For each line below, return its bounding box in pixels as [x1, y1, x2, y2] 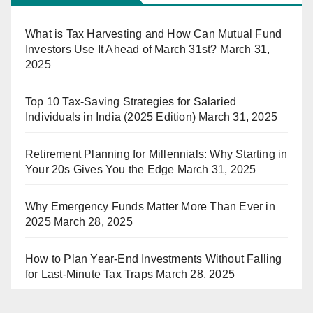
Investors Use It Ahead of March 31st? [25, 43, 217, 56]
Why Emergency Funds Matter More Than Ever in [25, 201, 275, 213]
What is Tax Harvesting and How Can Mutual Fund [25, 28, 282, 41]
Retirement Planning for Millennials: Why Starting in [25, 148, 288, 161]
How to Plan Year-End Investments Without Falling [25, 253, 282, 265]
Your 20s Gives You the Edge [25, 163, 175, 176]
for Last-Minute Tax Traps [25, 268, 153, 281]
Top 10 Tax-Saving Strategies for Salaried [25, 96, 237, 108]
